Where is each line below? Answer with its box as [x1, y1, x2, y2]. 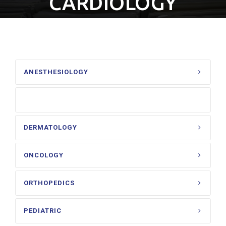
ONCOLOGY [24, 151, 64, 159]
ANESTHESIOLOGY [24, 68, 88, 76]
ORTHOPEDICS [24, 179, 75, 187]
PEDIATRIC [24, 207, 62, 214]
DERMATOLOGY [24, 124, 77, 131]
